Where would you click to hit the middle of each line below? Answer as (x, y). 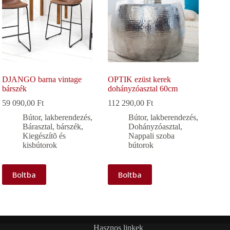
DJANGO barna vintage (42, 79)
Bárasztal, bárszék (52, 126)
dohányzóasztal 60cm (143, 88)
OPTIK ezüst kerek (140, 79)
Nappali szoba (152, 136)
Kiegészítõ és (44, 136)
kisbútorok (40, 145)
